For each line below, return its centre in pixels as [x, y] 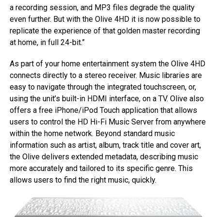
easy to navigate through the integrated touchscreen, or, [103, 87]
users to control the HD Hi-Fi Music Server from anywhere [108, 122]
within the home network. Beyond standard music [92, 134]
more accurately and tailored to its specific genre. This [101, 169]
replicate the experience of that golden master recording [105, 31]
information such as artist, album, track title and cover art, [105, 145]
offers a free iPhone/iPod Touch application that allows [103, 110]
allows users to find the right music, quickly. [83, 180]
